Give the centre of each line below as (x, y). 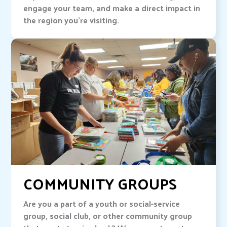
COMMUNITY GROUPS (100, 183)
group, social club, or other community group (108, 216)
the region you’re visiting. (72, 20)
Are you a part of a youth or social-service (102, 204)
